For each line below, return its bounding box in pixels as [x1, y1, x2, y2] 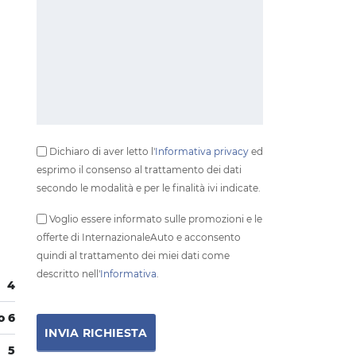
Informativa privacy [155, 145, 249, 157]
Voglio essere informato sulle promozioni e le [47, 212, 262, 225]
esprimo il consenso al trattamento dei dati [37, 163, 242, 176]
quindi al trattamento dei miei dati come [37, 249, 230, 261]
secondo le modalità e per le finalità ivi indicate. [37, 181, 261, 194]
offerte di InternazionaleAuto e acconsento [37, 230, 241, 243]
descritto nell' [37, 267, 100, 280]
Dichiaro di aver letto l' [47, 145, 155, 157]
